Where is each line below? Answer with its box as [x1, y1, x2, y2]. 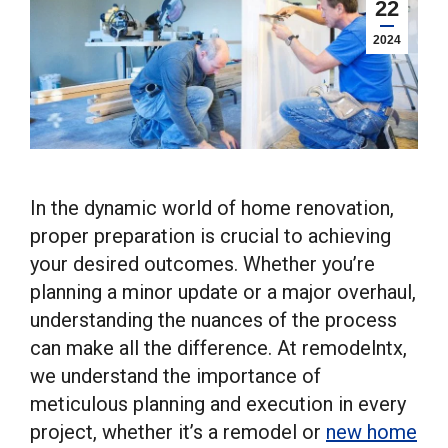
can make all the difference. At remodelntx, [30, 336, 407, 360]
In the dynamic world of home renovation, [30, 196, 394, 220]
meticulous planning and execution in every [30, 392, 406, 416]
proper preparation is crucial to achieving [30, 224, 391, 248]
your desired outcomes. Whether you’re [30, 252, 375, 276]
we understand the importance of [30, 364, 321, 388]
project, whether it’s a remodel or [30, 420, 326, 444]
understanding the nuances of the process [30, 308, 397, 332]
